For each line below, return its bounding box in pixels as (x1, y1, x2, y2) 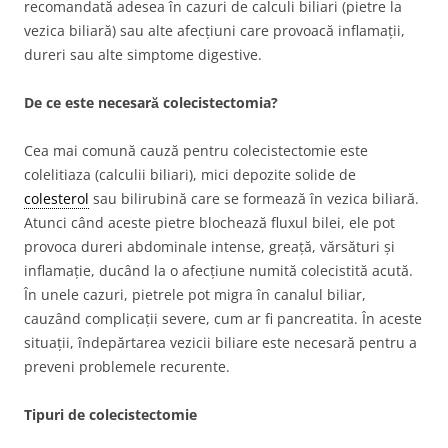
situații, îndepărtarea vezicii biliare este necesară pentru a (24, 333, 417, 352)
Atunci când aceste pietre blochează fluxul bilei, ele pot (24, 213, 395, 232)
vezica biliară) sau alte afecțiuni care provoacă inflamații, (24, 21, 405, 40)
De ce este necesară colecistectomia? (24, 93, 278, 112)
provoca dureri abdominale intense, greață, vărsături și (24, 237, 395, 256)
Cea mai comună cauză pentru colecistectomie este (24, 141, 368, 160)
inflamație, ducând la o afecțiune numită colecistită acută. (24, 261, 413, 280)
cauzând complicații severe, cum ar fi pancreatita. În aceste (24, 309, 422, 328)
